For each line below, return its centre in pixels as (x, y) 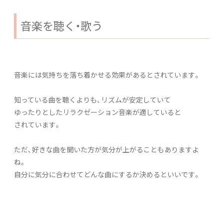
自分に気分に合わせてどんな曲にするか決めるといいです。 (107, 174)
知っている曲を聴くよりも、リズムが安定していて (92, 99)
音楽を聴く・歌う (61, 25)
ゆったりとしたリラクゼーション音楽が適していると (98, 112)
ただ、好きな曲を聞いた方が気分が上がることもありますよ (107, 149)
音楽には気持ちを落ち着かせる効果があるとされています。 (107, 74)
